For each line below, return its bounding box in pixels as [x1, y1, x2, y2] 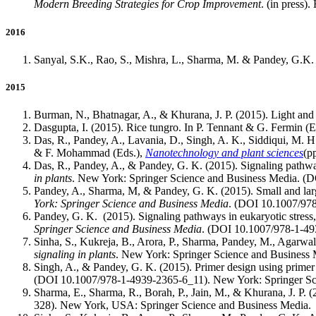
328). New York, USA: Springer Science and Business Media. [34, 299, 311, 312]
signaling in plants [34, 248, 116, 261]
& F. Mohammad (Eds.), [34, 147, 145, 159]
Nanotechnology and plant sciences [145, 147, 303, 159]
